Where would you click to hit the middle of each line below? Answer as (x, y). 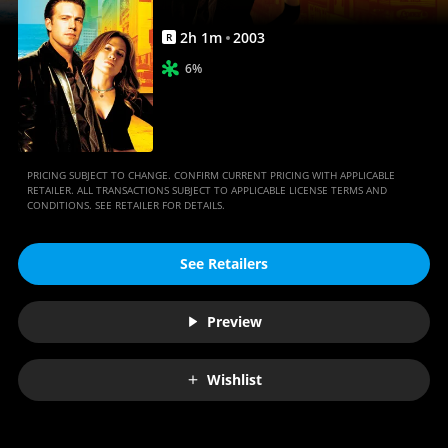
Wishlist (234, 380)
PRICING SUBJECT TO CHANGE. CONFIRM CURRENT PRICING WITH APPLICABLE (210, 174)
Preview (234, 322)
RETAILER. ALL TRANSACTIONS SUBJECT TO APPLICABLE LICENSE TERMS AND (206, 189)
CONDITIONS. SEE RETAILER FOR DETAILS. (125, 204)
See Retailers (224, 264)
